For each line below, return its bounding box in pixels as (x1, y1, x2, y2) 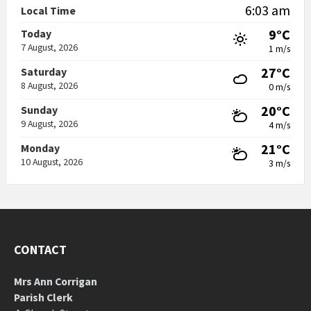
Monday (21, 142, 60, 155)
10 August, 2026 (21, 155, 83, 168)
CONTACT (14, 242, 67, 258)
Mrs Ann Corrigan (14, 275, 97, 288)
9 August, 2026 (21, 117, 78, 130)
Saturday (21, 65, 67, 78)
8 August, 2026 (21, 79, 78, 92)
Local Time (21, 4, 76, 17)
